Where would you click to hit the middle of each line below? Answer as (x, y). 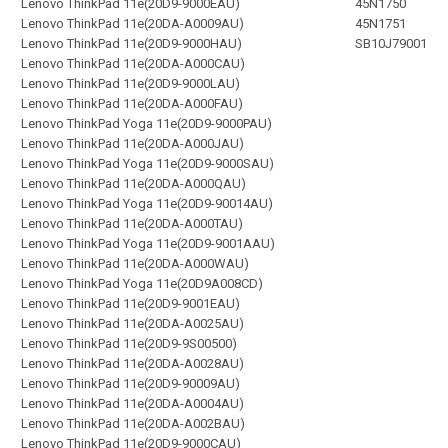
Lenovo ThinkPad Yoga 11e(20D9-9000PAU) (146, 123)
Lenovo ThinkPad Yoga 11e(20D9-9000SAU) (147, 163)
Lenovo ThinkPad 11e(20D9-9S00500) (129, 343)
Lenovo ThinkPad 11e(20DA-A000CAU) (133, 63)
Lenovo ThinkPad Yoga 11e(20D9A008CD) (142, 283)
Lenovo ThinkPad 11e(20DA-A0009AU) (132, 23)
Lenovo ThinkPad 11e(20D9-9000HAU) (131, 43)
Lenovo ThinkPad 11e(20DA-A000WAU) (135, 263)
